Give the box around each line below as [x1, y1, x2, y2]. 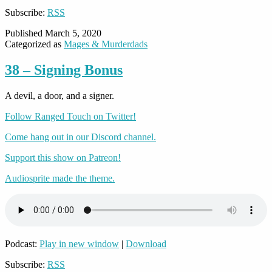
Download [126, 239, 166, 250]
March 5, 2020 [45, 28, 101, 39]
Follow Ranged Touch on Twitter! [5, 111, 136, 122]
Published [5, 28, 45, 39]
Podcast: [5, 239, 39, 250]
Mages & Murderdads [64, 39, 148, 50]
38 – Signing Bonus [5, 62, 123, 78]
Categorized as [5, 39, 64, 50]
